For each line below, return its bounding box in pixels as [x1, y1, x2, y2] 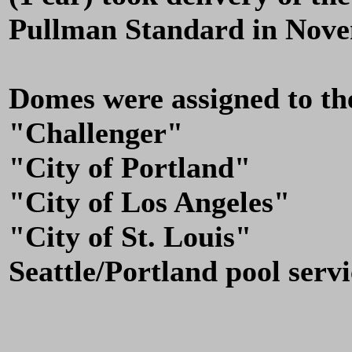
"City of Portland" [9, 151, 251, 184]
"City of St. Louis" [9, 220, 251, 253]
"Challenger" [9, 116, 183, 149]
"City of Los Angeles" [9, 185, 290, 218]
